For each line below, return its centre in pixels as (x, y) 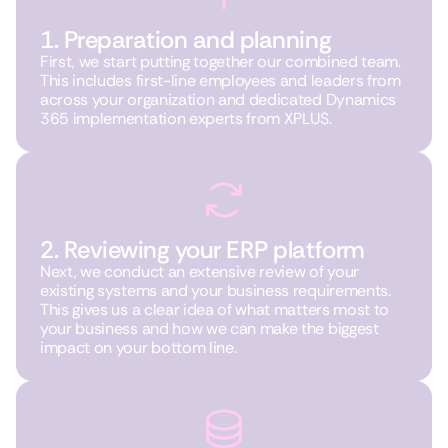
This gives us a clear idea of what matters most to (214, 309)
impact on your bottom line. (138, 347)
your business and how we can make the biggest (209, 328)
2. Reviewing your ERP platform (202, 249)
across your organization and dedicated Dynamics (218, 99)
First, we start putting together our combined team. (220, 61)
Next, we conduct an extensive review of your (199, 271)
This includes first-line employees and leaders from (220, 80)
